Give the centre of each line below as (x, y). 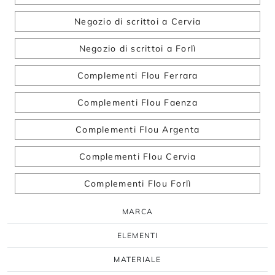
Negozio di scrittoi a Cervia (137, 22)
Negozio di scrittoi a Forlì (137, 49)
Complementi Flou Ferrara (137, 76)
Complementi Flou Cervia (137, 157)
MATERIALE (137, 260)
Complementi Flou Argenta (137, 130)
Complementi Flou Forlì (137, 184)
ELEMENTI (137, 236)
